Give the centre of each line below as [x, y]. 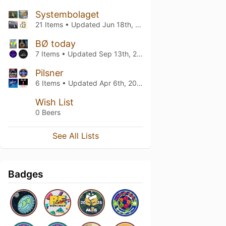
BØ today [55, 44]
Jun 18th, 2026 [119, 24]
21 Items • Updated [69, 24]
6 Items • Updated [67, 83]
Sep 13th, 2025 [118, 54]
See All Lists [76, 136]
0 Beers [48, 112]
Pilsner [49, 73]
